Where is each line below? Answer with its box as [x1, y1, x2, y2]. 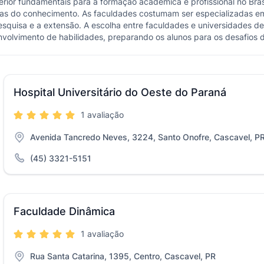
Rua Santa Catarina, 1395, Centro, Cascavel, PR [30, 251, 216, 261]
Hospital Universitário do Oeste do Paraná [14, 86, 226, 98]
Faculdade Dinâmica [14, 205, 115, 217]
